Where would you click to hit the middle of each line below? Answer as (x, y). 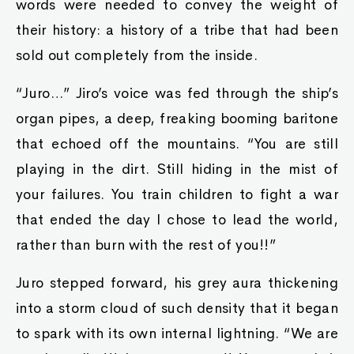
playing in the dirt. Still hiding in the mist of (177, 169)
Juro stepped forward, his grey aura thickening (177, 283)
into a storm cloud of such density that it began (177, 308)
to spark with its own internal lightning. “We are (177, 333)
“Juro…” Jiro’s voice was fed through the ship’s (177, 93)
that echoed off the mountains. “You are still (177, 144)
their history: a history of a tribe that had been (177, 30)
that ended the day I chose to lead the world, (177, 220)
